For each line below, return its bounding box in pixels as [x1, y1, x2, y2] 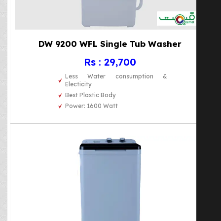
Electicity [65, 80, 92, 88]
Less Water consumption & [65, 72, 167, 80]
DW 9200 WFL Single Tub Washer [38, 38, 182, 49]
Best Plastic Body [65, 91, 116, 99]
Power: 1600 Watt [65, 102, 118, 110]
